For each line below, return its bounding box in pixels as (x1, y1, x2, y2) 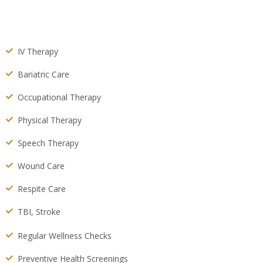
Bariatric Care (18, 68, 69, 80)
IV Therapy (18, 45, 58, 57)
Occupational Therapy (18, 91, 101, 103)
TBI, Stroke (18, 205, 60, 217)
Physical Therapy (18, 114, 82, 126)
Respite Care (18, 183, 66, 194)
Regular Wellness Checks (18, 230, 112, 241)
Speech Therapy (18, 137, 79, 149)
